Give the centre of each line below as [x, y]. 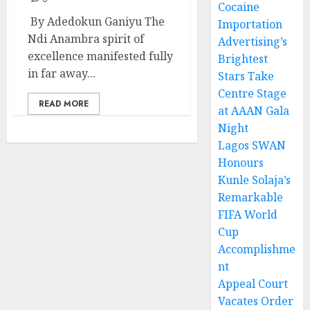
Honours [241, 163]
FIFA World [248, 215]
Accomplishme [257, 249]
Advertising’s [253, 42]
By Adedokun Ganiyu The [96, 21]
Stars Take [246, 76]
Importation [250, 25]
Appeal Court [253, 284]
